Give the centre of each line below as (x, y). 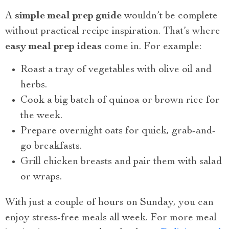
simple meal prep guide (68, 17)
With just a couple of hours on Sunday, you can (109, 203)
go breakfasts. (51, 147)
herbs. (34, 86)
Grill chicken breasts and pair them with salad (121, 162)
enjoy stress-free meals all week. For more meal (111, 219)
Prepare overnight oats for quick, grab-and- (118, 132)
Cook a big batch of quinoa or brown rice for (120, 101)
